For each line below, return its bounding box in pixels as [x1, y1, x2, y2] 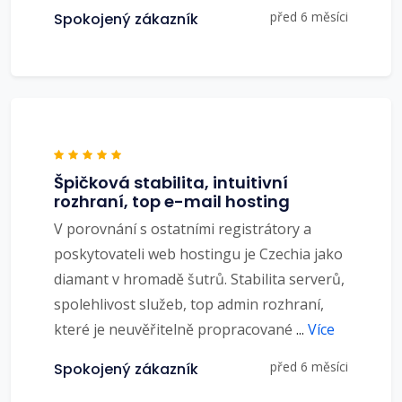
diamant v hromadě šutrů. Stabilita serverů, [54, 269, 345, 290]
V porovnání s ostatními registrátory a [54, 219, 311, 240]
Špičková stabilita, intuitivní [54, 171, 288, 195]
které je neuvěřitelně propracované [54, 319, 296, 340]
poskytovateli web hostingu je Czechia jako [54, 244, 343, 265]
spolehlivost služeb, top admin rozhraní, [54, 294, 324, 315]
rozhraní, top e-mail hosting [54, 190, 290, 214]
